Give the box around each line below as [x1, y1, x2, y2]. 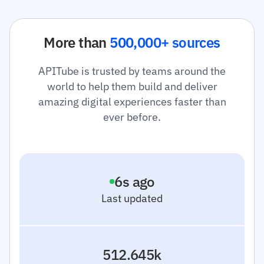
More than [44, 33, 110, 52]
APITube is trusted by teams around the [38, 64, 226, 78]
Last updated [101, 192, 163, 205]
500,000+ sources [110, 33, 220, 52]
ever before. [103, 110, 161, 124]
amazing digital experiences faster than [38, 95, 226, 108]
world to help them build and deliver [47, 80, 217, 93]
